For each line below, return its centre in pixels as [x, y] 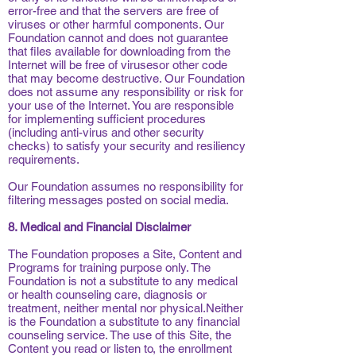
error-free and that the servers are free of [113, 11]
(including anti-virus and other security [106, 132]
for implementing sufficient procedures [107, 119]
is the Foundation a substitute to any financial [124, 321]
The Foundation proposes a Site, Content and [125, 254]
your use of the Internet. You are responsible [121, 105]
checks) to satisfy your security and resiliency [127, 146]
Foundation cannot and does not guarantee [118, 38]
